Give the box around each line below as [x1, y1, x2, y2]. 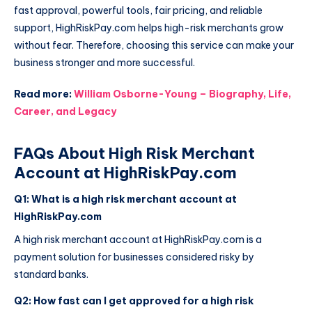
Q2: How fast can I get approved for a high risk [14, 294, 253, 307]
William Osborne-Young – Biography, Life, [74, 88, 291, 101]
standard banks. [14, 268, 88, 281]
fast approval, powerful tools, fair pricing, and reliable [14, 3, 263, 17]
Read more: [14, 88, 74, 101]
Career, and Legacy [14, 105, 116, 118]
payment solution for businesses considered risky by [14, 251, 254, 264]
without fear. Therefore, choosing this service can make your [14, 38, 294, 52]
